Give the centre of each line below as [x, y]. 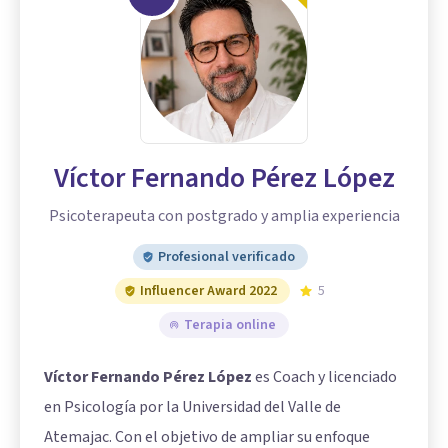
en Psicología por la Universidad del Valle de [192, 407]
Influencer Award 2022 [208, 291]
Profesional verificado [226, 257]
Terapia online [230, 325]
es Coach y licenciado [324, 377]
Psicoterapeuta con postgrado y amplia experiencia [224, 216]
